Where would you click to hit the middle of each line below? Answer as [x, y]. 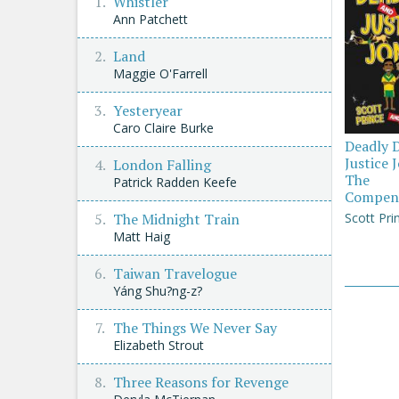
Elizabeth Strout [159, 345]
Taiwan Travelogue [175, 273]
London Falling [162, 165]
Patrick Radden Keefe [175, 182]
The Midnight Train [176, 219]
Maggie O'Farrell [160, 73]
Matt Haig [142, 236]
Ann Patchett [151, 19]
